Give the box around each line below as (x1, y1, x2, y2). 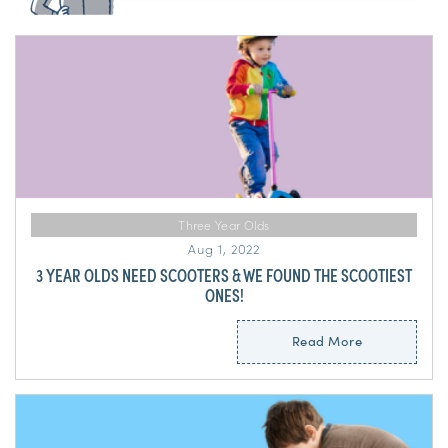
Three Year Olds (178, 216, 270, 234)
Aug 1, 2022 (188, 239, 260, 259)
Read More (291, 331, 363, 351)
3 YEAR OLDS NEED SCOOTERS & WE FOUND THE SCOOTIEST (36, 262, 412, 288)
